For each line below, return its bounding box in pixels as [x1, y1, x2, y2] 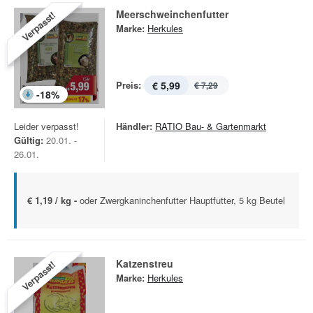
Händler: [116, 119, 152, 133]
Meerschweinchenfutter [116, 7, 228, 21]
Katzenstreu [116, 256, 173, 270]
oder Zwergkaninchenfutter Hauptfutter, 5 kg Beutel [80, 194, 285, 207]
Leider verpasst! [14, 119, 79, 133]
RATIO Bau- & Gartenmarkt [155, 119, 266, 133]
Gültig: [14, 133, 43, 147]
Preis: [116, 78, 141, 92]
